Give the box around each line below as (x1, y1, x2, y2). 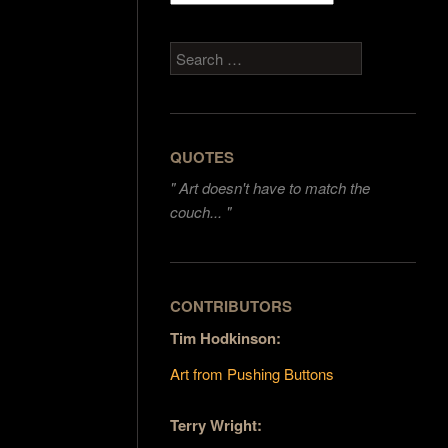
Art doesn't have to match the (179, 177, 371, 199)
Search (170, 43, 218, 65)
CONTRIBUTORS (170, 295, 293, 318)
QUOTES (170, 145, 235, 168)
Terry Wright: (170, 413, 263, 436)
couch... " (170, 201, 232, 223)
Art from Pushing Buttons (170, 362, 335, 384)
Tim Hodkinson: (170, 326, 282, 349)
